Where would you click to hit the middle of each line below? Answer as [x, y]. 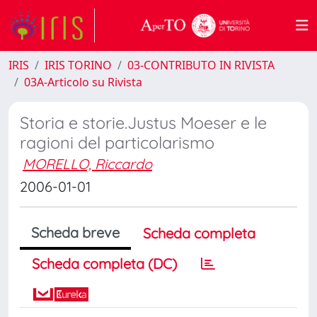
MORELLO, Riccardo [87, 164]
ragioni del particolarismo [117, 143]
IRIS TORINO [78, 65]
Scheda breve [75, 232]
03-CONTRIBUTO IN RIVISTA [201, 65]
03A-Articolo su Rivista [83, 82]
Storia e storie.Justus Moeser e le [143, 123]
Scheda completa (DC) [104, 264]
